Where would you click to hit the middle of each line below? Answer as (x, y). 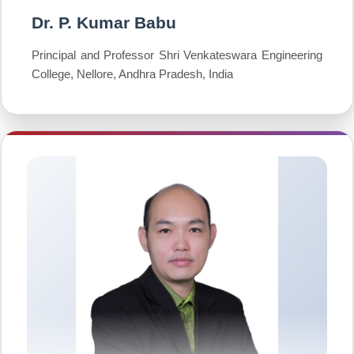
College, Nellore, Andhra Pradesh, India (132, 74)
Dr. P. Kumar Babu (104, 23)
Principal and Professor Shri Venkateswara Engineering (177, 55)
